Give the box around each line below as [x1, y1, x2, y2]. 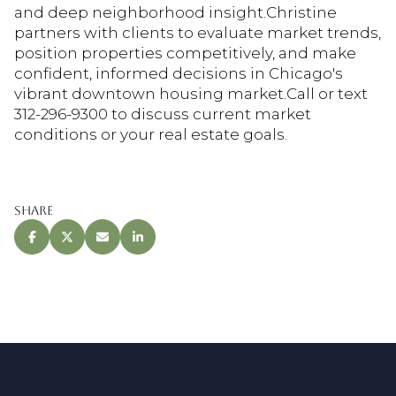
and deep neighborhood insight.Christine [14, 4, 337, 22]
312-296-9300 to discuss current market [14, 105, 311, 124]
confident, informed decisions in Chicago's [14, 65, 343, 83]
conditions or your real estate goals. [14, 126, 287, 144]
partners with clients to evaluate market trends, [14, 24, 381, 42]
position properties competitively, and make [14, 44, 356, 63]
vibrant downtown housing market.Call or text [14, 85, 368, 103]
